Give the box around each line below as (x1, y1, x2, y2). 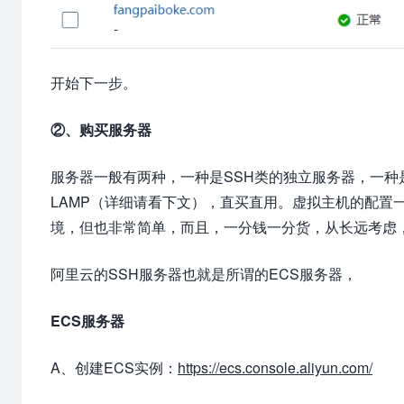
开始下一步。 (50, 71, 137, 93)
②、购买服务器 (50, 118, 151, 140)
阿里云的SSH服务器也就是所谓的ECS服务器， (50, 262, 357, 284)
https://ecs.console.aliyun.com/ (178, 356, 372, 378)
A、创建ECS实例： (50, 356, 178, 378)
